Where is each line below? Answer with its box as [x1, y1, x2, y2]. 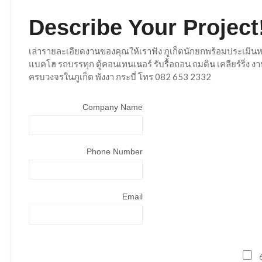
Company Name [82, 102, 143, 112]
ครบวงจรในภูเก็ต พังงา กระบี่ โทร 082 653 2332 [29, 71, 212, 82]
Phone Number [86, 147, 143, 157]
